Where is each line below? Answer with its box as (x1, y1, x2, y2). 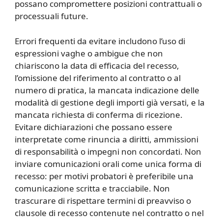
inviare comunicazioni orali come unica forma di (15, 158, 201, 169)
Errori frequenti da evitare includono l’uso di (15, 35, 185, 47)
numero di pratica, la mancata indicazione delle (15, 84, 199, 96)
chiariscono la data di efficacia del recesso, (15, 59, 179, 71)
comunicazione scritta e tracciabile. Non (15, 182, 170, 194)
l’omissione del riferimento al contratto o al (15, 72, 181, 83)
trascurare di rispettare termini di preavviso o (15, 194, 191, 206)
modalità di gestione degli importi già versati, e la (15, 96, 205, 108)
